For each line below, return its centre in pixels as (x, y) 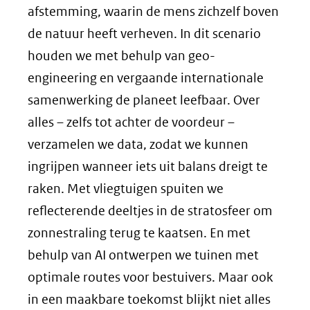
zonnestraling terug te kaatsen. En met (139, 232)
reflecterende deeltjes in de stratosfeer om (150, 210)
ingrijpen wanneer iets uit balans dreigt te (148, 166)
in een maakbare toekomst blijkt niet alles (149, 299)
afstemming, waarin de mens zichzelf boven (153, 11)
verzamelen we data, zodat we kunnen (138, 144)
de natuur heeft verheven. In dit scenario (144, 33)
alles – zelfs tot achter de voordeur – (131, 122)
